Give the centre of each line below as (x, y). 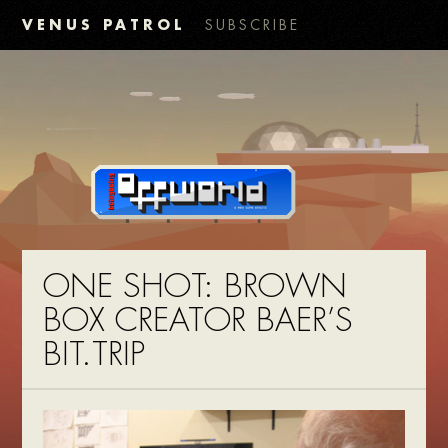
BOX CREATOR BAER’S (197, 321)
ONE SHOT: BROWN (194, 287)
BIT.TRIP (93, 355)
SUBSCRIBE (253, 25)
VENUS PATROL (104, 24)
